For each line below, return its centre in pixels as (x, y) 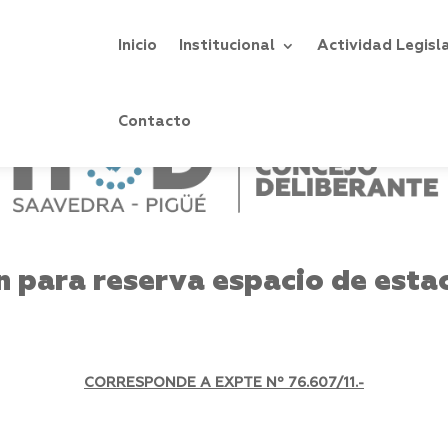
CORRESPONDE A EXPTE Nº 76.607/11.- (224, 383)
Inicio (138, 45)
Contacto (155, 121)
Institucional (227, 45)
